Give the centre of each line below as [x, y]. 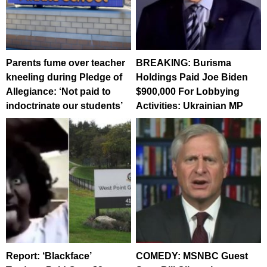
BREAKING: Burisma [184, 63]
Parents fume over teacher [66, 63]
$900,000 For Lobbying [188, 91]
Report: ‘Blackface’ [49, 256]
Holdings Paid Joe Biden [192, 77]
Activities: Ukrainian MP [190, 105]
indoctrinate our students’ [64, 105]
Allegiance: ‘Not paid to [58, 91]
